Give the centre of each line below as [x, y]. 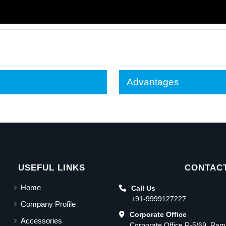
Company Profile [48, 204]
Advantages [153, 82]
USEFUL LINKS [52, 167]
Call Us [143, 188]
